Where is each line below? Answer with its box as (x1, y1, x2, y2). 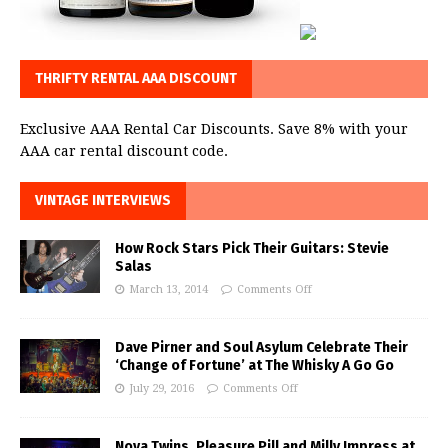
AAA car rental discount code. (20, 143, 228, 160)
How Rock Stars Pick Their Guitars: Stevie (115, 240, 389, 258)
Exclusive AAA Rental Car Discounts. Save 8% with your (20, 121, 408, 138)
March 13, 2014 (129, 283, 208, 297)
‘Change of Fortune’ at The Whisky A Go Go (115, 357, 394, 375)
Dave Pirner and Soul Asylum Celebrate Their (115, 339, 408, 357)
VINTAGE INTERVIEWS (35, 192, 171, 210)
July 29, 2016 (129, 382, 194, 396)
